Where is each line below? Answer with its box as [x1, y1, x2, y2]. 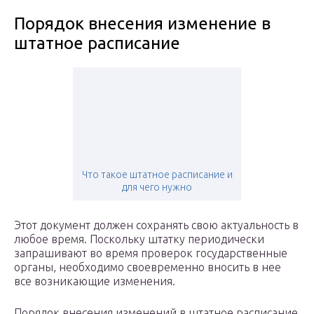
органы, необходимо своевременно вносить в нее [14, 261, 281, 274]
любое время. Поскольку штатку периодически [14, 233, 264, 246]
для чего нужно [122, 182, 192, 193]
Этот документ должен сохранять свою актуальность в [14, 219, 299, 232]
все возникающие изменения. [14, 275, 175, 288]
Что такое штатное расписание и [81, 169, 233, 181]
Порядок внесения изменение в [14, 14, 271, 34]
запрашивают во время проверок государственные [14, 247, 287, 260]
